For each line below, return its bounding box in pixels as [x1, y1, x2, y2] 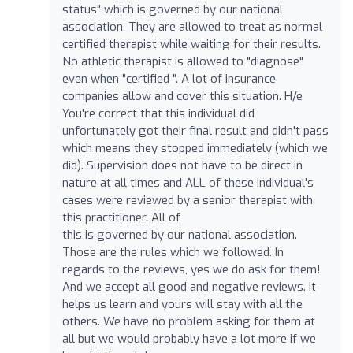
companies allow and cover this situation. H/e [62, 87, 303, 104]
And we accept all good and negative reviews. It [62, 278, 316, 295]
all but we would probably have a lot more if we [62, 330, 316, 347]
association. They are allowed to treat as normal [62, 18, 322, 35]
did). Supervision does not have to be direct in [62, 157, 303, 173]
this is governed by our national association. [62, 226, 297, 243]
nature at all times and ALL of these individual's [62, 174, 314, 191]
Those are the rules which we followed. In [62, 243, 284, 260]
